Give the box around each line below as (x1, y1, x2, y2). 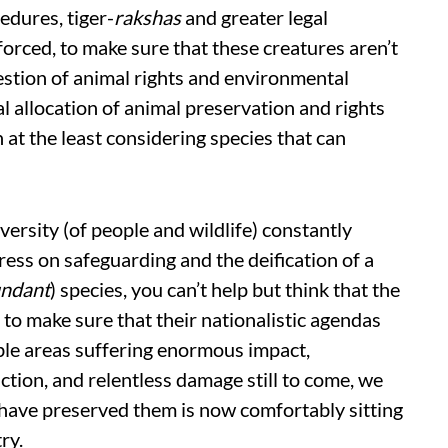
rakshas (114, 5, 181, 29)
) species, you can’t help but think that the (50, 277, 400, 301)
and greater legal (181, 5, 328, 29)
